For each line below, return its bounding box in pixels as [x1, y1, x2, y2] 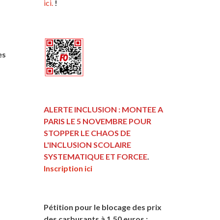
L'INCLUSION [43, 139, 92, 149]
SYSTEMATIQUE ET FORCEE [43, 151, 147, 161]
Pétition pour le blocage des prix [43, 202, 162, 212]
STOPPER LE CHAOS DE [43, 128, 131, 137]
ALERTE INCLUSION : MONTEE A [43, 104, 163, 114]
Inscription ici [43, 163, 92, 173]
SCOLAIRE [93, 139, 131, 149]
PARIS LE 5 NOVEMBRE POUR [43, 116, 151, 126]
